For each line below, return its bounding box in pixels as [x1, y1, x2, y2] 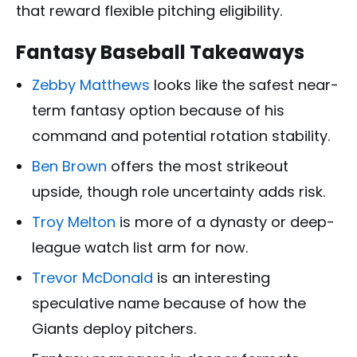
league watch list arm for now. [32, 237, 248, 257]
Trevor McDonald [32, 267, 153, 288]
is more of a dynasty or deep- [116, 211, 335, 232]
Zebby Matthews [32, 74, 150, 95]
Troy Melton [32, 211, 116, 232]
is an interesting [153, 267, 270, 288]
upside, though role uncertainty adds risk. [32, 181, 325, 202]
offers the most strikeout [107, 155, 288, 176]
